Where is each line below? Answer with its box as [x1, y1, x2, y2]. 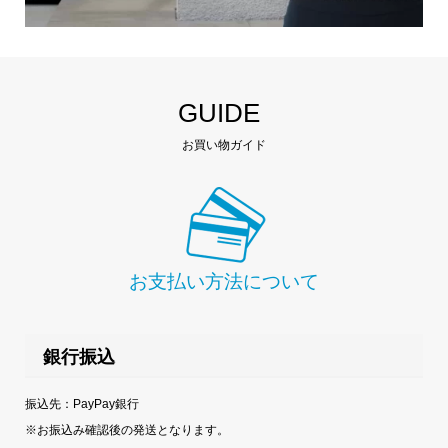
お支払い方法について [129, 270, 319, 292]
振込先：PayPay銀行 [24, 396, 139, 411]
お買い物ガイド [182, 137, 266, 152]
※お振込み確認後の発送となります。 [24, 422, 229, 437]
